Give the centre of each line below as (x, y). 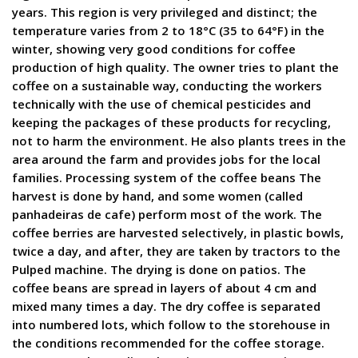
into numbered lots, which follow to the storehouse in (171, 324)
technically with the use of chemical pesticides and (161, 104)
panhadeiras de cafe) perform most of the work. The (167, 214)
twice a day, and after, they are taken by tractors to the (176, 251)
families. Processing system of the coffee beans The (167, 177)
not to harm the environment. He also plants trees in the (179, 141)
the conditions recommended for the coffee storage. (168, 343)
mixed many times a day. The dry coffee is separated (166, 306)
